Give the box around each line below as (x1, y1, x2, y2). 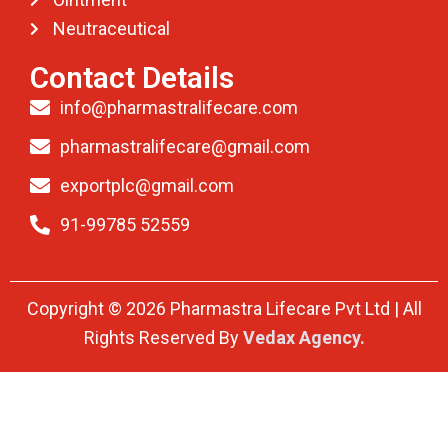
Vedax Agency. (242, 327, 365, 349)
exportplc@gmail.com (60, 175, 234, 197)
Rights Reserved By (83, 327, 243, 349)
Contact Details (30, 60, 234, 96)
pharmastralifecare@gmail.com (60, 136, 310, 158)
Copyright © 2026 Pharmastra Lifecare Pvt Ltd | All (26, 298, 422, 320)
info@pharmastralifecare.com (60, 97, 298, 119)
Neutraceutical (52, 18, 170, 40)
